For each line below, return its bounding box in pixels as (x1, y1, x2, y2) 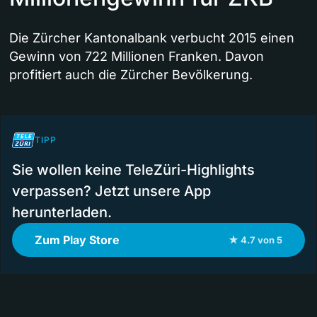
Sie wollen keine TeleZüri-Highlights (12, 161, 255, 179)
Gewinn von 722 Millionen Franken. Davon (9, 49, 264, 64)
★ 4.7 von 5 (229, 234, 282, 246)
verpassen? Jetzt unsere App (12, 183, 211, 200)
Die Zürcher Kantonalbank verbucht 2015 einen (9, 30, 294, 46)
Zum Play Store (35, 233, 120, 248)
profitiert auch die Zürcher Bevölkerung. (9, 67, 253, 83)
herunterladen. (12, 204, 112, 221)
